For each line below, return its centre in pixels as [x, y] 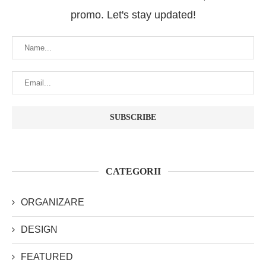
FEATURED [47, 256]
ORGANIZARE [53, 202]
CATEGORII [133, 171]
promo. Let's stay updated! [133, 15]
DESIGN [39, 229]
